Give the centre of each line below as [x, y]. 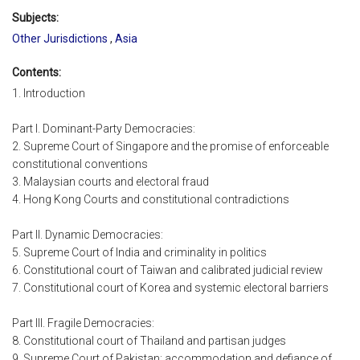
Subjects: [35, 17]
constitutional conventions [80, 164]
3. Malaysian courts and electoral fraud [110, 182]
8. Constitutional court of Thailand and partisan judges [149, 341]
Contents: [37, 72]
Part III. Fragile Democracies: [83, 323]
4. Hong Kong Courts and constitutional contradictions [151, 200]
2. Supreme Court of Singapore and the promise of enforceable [170, 147]
